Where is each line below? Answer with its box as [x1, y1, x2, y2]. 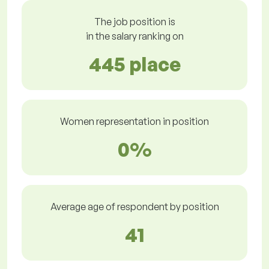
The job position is [94, 16, 175, 28]
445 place [88, 52, 181, 77]
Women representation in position [60, 115, 209, 128]
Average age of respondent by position [50, 201, 219, 213]
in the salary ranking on [85, 30, 184, 43]
